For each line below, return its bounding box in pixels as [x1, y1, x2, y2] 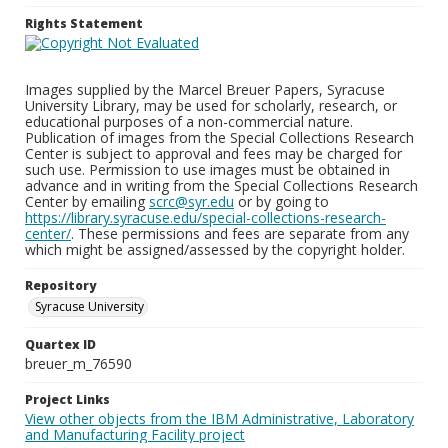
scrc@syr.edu [149, 192, 234, 211]
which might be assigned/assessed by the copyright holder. [25, 240, 405, 259]
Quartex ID [25, 336, 96, 353]
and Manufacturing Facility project [25, 425, 245, 444]
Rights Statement [25, 15, 143, 32]
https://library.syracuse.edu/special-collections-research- [25, 208, 386, 227]
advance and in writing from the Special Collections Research [25, 176, 418, 195]
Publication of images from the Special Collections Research [25, 128, 414, 147]
